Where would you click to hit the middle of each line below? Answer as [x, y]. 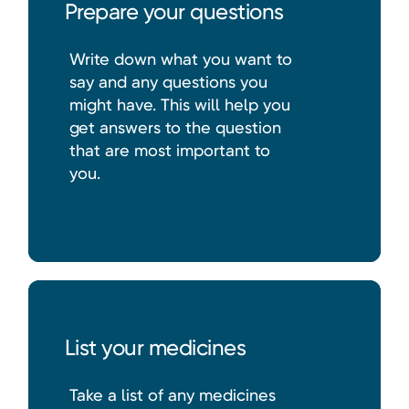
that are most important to [169, 151]
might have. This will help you [179, 105]
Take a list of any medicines [172, 395]
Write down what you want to [180, 59]
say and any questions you [168, 82]
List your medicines [155, 348]
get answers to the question [175, 128]
